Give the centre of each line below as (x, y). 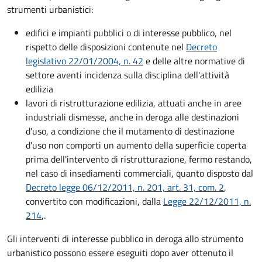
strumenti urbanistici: (50, 10)
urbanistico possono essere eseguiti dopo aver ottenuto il (120, 253)
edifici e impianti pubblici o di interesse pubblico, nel (129, 33)
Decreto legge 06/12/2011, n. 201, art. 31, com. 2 (125, 187)
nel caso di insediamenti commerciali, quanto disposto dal (139, 173)
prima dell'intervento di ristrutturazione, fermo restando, (139, 159)
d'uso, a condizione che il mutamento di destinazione (130, 131)
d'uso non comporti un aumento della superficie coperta (136, 145)
